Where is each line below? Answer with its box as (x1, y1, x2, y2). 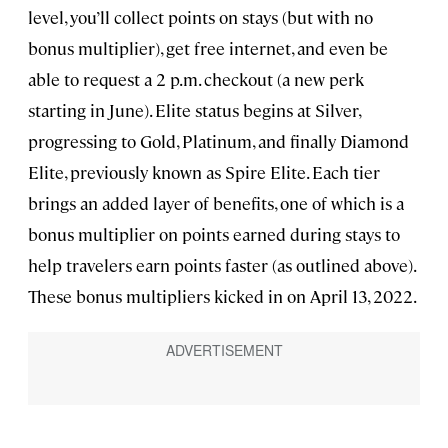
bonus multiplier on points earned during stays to (28, 223, 400, 246)
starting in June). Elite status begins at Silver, (28, 99, 360, 122)
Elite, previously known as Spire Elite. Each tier (28, 161, 380, 184)
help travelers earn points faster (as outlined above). (28, 254, 415, 277)
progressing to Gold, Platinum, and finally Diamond (28, 130, 409, 153)
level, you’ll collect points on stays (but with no (28, 6, 373, 29)
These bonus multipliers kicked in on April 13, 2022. (28, 285, 417, 308)
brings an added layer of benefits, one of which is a (28, 192, 404, 215)
